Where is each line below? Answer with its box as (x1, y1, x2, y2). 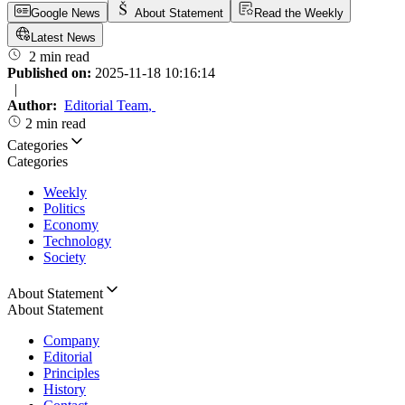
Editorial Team (64, 98, 148, 113)
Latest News (31, 31, 96, 44)
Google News (31, 6, 100, 20)
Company (43, 333, 99, 348)
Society (43, 250, 86, 265)
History (43, 381, 86, 397)
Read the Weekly (254, 6, 344, 20)
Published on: (7, 65, 95, 80)
